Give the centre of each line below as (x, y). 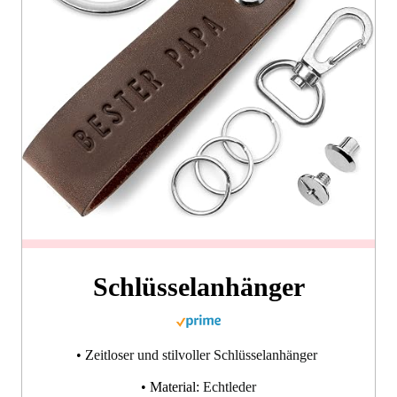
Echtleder (230, 387)
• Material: (172, 387)
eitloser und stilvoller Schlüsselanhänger (207, 355)
